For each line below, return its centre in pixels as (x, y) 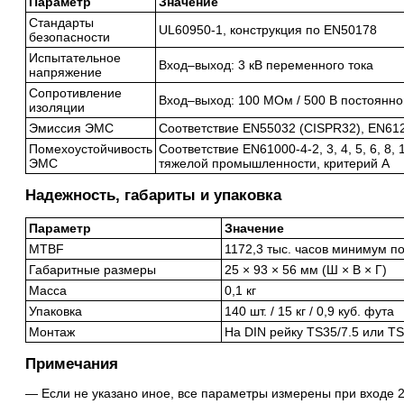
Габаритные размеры (92, 270)
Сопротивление (75, 93)
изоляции (57, 107)
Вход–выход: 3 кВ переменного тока (266, 65)
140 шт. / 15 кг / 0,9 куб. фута (309, 311)
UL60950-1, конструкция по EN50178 (268, 30)
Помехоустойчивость (91, 149)
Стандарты (61, 23)
